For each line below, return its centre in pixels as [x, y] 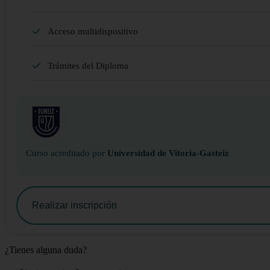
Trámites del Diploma [88, 65]
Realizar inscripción [74, 205]
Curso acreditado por [67, 153]
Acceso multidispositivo [93, 31]
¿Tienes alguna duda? [46, 250]
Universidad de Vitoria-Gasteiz [168, 153]
